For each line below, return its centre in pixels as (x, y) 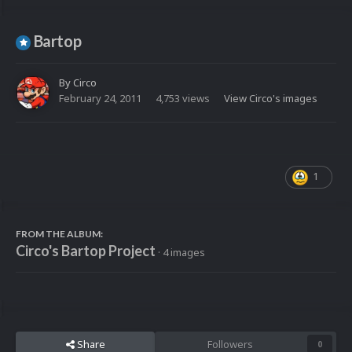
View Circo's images (271, 98)
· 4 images (181, 252)
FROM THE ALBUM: (59, 233)
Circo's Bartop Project (86, 250)
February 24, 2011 (100, 98)
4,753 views (183, 98)
